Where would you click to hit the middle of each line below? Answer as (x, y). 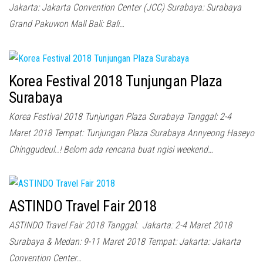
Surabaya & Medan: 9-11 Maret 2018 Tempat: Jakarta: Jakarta (125, 242)
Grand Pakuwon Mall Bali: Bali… (67, 23)
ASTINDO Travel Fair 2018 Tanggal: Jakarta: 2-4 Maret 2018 (120, 225)
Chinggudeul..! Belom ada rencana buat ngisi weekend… (111, 149)
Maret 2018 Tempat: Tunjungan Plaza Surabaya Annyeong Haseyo (131, 133)
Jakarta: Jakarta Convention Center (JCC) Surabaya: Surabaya (125, 7)
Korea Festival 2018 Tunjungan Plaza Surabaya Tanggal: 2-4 (120, 116)
